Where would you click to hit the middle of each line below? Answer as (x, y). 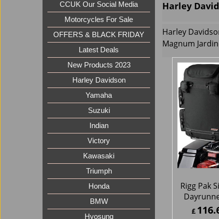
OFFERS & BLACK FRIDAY (99, 35)
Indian (99, 126)
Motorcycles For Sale (99, 20)
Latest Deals (99, 50)
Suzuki (99, 111)
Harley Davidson (99, 80)
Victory (99, 141)
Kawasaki (99, 156)
